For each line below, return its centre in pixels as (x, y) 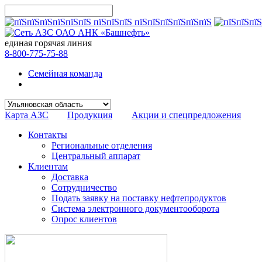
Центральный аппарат (96, 156)
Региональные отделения (102, 145)
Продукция (90, 115)
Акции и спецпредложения (186, 115)
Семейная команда (65, 73)
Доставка (70, 177)
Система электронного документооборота (135, 208)
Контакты (48, 135)
